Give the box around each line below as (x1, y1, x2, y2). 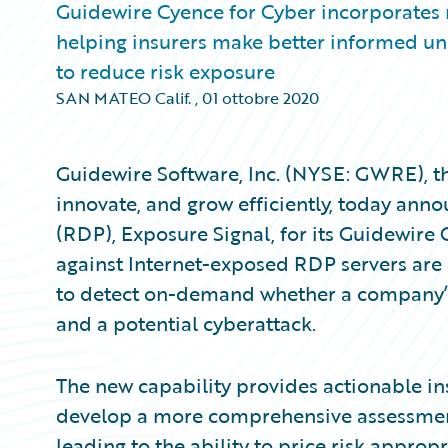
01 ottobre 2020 (202, 86, 319, 110)
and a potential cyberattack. (56, 308, 316, 338)
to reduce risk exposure (56, 56, 275, 86)
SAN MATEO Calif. (56, 86, 191, 110)
